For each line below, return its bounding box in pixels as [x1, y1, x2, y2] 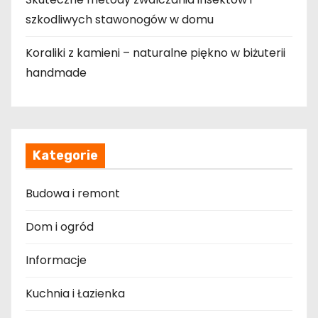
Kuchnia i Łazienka [26, 285, 125, 302]
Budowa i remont [26, 185, 120, 202]
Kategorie [33, 147, 98, 163]
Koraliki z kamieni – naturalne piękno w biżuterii [26, 44, 285, 61]
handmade [26, 64, 87, 81]
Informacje [26, 251, 87, 268]
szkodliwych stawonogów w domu [26, 11, 214, 28]
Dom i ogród [26, 218, 94, 235]
